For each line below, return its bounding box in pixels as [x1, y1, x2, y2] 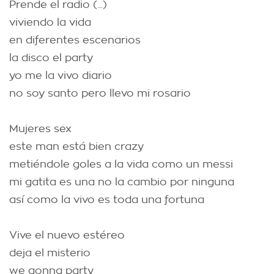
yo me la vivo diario [9, 70, 112, 81]
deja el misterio [9, 248, 91, 258]
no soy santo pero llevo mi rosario [9, 88, 191, 98]
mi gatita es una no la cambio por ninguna [9, 177, 234, 187]
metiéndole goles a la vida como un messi [9, 159, 233, 169]
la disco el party [9, 53, 93, 63]
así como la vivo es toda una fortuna [9, 194, 204, 205]
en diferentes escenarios [9, 35, 141, 45]
